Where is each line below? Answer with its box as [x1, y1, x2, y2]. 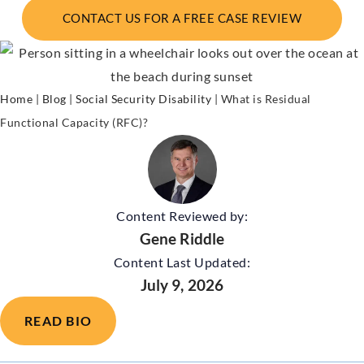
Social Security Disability [76, 92, 211, 106]
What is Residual [220, 92, 311, 106]
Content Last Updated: [113, 253, 251, 270]
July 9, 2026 [140, 275, 224, 294]
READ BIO [24, 312, 92, 328]
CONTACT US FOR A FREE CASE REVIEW [62, 10, 302, 25]
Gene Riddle [139, 228, 225, 248]
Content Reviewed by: [116, 207, 248, 223]
